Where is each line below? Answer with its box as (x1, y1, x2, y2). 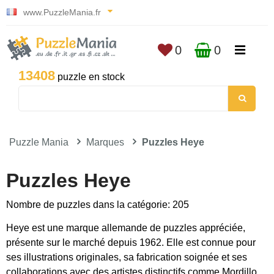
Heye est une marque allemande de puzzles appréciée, (6, 223, 245, 233)
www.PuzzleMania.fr (21, 7, 103, 17)
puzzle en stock (55, 72, 125, 82)
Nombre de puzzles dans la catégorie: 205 (6, 199, 189, 210)
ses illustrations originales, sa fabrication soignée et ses (6, 252, 247, 262)
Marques (86, 137, 124, 147)
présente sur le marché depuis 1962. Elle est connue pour (6, 237, 256, 248)
